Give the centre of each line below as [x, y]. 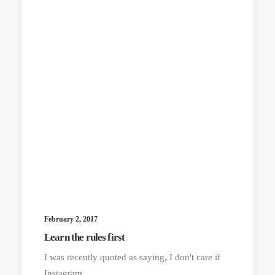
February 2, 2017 [71, 219]
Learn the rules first [85, 237]
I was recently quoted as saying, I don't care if [132, 257]
